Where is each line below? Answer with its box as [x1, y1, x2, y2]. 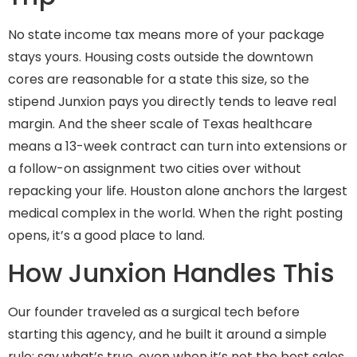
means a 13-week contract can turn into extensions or [8, 136, 347, 155]
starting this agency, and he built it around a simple [8, 325, 327, 344]
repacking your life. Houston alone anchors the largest [8, 181, 347, 200]
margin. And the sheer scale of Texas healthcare [8, 114, 312, 133]
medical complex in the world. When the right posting [8, 203, 343, 222]
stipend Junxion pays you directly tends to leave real [8, 92, 336, 111]
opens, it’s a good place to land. [8, 226, 205, 245]
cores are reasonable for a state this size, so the [8, 69, 309, 88]
